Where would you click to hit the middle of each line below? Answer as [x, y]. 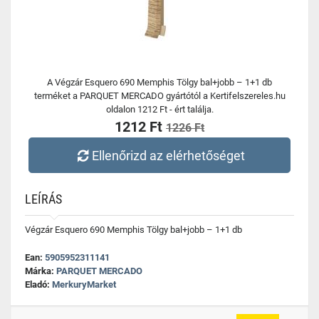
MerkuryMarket [84, 284]
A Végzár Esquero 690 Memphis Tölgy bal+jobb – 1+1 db [159, 82]
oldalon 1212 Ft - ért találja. [159, 109]
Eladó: [38, 284]
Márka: [41, 271]
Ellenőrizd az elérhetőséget [169, 155]
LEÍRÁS [43, 199]
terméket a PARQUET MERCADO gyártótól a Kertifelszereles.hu [159, 96]
